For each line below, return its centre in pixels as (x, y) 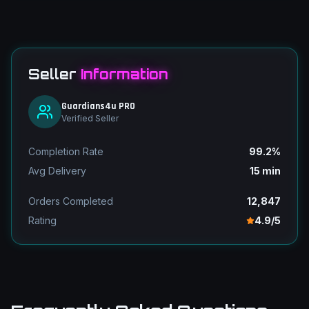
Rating (42, 220)
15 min (265, 171)
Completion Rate (66, 151)
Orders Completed (71, 201)
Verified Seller (90, 118)
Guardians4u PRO (98, 106)
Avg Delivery (57, 171)
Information (124, 74)
